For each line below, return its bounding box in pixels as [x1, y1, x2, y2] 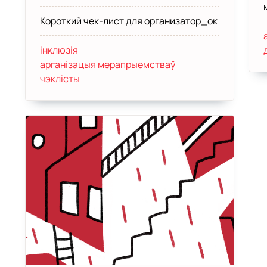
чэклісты [39, 72, 80, 85]
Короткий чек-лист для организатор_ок [39, 14, 218, 27]
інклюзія [39, 44, 78, 57]
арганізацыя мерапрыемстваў [39, 58, 175, 71]
